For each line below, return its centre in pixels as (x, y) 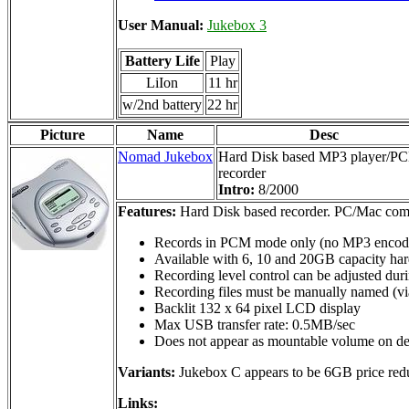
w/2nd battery (162, 105)
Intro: (238, 189)
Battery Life (162, 61)
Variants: (147, 372)
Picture (62, 134)
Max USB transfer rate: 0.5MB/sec (255, 324)
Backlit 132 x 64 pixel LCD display (257, 308)
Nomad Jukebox (165, 156)
